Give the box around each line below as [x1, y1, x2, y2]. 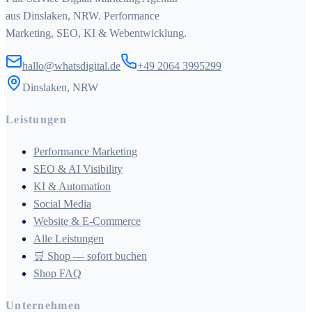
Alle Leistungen [33, 233, 104, 245]
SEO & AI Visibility [33, 163, 123, 175]
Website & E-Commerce [33, 215, 141, 228]
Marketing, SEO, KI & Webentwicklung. [6, 26, 187, 39]
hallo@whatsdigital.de [22, 59, 120, 72]
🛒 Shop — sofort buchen [33, 250, 147, 263]
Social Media [33, 198, 91, 210]
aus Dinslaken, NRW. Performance [6, 9, 159, 22]
